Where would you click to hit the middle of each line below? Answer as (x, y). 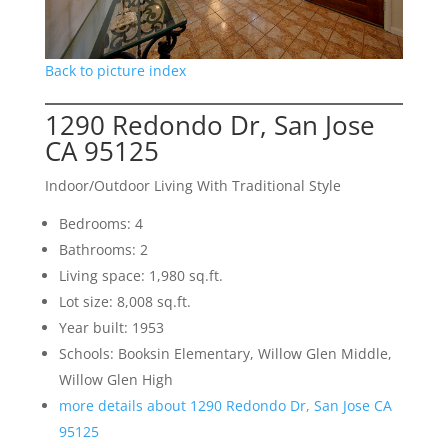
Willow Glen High (115, 380)
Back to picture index (115, 71)
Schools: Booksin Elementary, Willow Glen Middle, (225, 354)
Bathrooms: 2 (103, 250)
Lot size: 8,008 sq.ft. (124, 302)
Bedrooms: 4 (100, 224)
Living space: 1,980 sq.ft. (140, 276)
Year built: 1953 (111, 328)
